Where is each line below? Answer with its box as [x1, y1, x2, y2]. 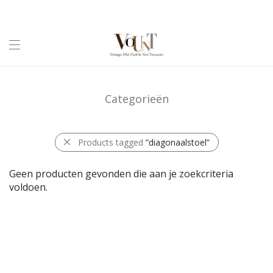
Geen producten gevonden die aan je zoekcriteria [9, 166, 233, 180]
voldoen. [9, 180, 48, 194]
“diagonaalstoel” [145, 136, 210, 148]
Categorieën [104, 91, 169, 106]
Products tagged [77, 136, 146, 148]
